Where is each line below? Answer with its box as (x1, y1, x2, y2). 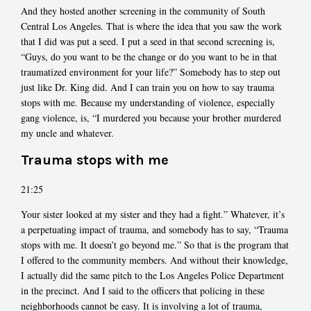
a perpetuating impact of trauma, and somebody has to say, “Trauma (21, 222, 288, 236)
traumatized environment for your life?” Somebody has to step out (21, 65, 280, 79)
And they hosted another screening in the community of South (21, 4, 265, 18)
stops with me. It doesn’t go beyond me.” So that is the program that (21, 237, 289, 251)
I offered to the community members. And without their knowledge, (21, 253, 288, 267)
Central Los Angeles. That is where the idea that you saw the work (21, 19, 282, 33)
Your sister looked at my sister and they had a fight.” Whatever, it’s (21, 207, 285, 221)
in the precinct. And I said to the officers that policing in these (21, 283, 264, 297)
